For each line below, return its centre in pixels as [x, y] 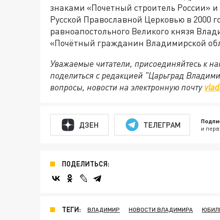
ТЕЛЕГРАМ [162, 124]
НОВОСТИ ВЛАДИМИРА [161, 210]
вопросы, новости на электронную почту [127, 87]
